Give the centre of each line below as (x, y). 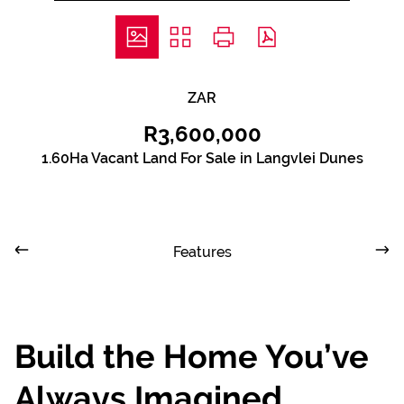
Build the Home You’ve (192, 356)
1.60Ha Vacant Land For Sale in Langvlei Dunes (202, 158)
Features (202, 252)
